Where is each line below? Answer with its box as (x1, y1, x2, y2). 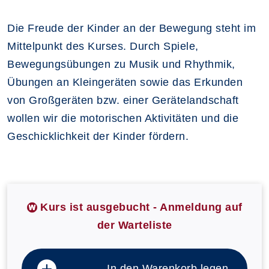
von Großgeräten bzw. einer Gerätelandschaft (7, 94, 239, 106)
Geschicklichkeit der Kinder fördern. (7, 130, 189, 142)
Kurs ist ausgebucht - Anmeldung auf (40, 201, 243, 213)
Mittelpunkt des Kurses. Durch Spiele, (7, 40, 199, 52)
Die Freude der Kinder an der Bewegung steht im (7, 22, 256, 34)
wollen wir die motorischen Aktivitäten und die (7, 112, 238, 124)
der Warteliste (97, 219, 172, 231)
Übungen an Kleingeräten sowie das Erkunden (7, 76, 243, 88)
